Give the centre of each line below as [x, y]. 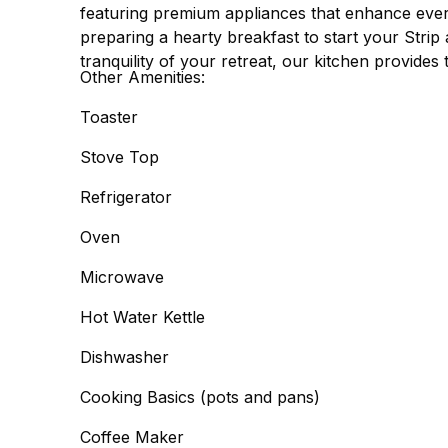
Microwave [122, 277]
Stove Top [119, 157]
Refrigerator [126, 197]
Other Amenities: [142, 77]
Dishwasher [124, 357]
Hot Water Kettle [142, 317]
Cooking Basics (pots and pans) [200, 397]
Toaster [109, 117]
